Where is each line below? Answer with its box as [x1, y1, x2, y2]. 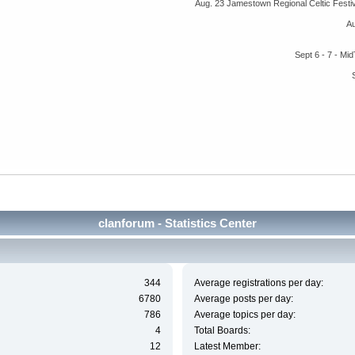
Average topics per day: [193, 309, 296, 321]
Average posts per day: [193, 293, 293, 305]
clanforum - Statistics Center [98, 216, 257, 230]
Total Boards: [193, 325, 250, 337]
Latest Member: [193, 341, 261, 353]
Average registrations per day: [193, 277, 323, 289]
